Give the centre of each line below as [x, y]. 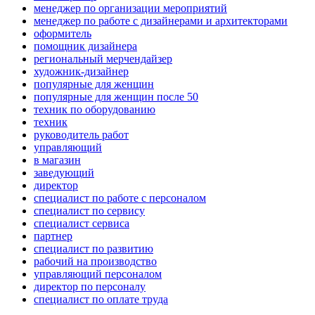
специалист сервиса [82, 224]
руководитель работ [81, 135]
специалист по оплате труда [101, 300]
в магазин [57, 160]
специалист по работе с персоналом [120, 198]
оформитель [63, 34]
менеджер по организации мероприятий [130, 8]
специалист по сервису [89, 211]
